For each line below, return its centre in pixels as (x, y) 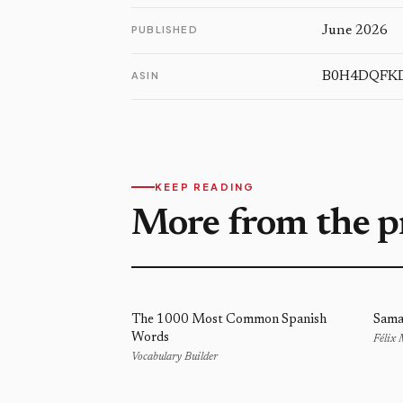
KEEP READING (205, 187)
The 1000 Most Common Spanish (229, 320)
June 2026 (355, 31)
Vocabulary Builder (175, 357)
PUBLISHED (165, 29)
